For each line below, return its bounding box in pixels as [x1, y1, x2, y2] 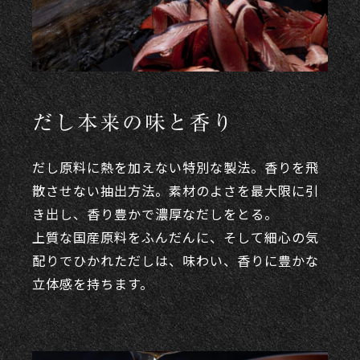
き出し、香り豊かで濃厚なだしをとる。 [32, 203, 278, 223]
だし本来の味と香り [32, 112, 235, 133]
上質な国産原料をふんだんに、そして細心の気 [32, 227, 319, 247]
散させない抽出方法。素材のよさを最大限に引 [32, 180, 319, 200]
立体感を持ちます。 [32, 273, 153, 293]
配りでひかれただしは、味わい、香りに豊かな [32, 250, 319, 270]
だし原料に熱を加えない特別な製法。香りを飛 [32, 157, 319, 177]
